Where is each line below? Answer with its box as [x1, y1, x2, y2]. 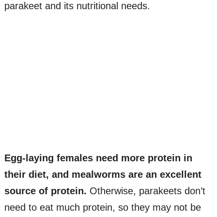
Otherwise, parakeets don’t [86, 186, 205, 197]
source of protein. [4, 186, 87, 197]
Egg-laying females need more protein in [4, 153, 192, 164]
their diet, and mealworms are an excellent [4, 169, 201, 180]
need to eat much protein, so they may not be [4, 202, 201, 213]
